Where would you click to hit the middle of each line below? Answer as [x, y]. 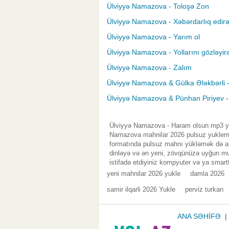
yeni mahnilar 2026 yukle [144, 174]
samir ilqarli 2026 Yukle [141, 190]
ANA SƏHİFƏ [199, 216]
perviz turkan [204, 190]
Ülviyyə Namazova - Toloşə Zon [158, 6]
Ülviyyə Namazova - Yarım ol [153, 37]
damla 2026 [207, 174]
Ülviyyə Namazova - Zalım [149, 68]
